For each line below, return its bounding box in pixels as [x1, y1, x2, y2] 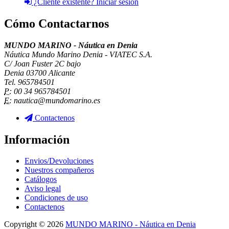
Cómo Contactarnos [4, 16, 109, 30]
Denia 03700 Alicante [4, 68, 75, 77]
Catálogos [25, 175, 57, 184]
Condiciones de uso [25, 193, 88, 202]
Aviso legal [25, 184, 61, 193]
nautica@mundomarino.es [12, 96, 100, 105]
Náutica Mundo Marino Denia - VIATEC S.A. [4, 50, 152, 59]
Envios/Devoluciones [25, 156, 94, 166]
